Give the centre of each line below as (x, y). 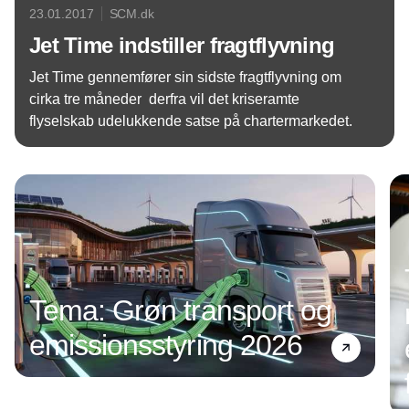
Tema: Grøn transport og (180, 311)
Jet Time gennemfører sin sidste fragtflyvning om (185, 77)
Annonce (204, 162)
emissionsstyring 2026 (166, 346)
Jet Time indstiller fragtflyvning (182, 45)
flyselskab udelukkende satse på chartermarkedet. (191, 121)
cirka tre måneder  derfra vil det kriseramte (164, 99)
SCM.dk (131, 14)
